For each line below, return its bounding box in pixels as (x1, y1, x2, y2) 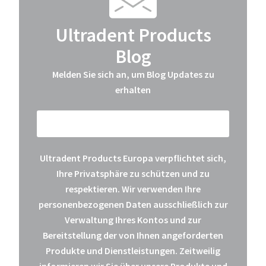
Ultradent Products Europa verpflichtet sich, (40, 151, 226, 164)
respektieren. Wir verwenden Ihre (65, 182, 201, 195)
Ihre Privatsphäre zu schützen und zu (56, 167, 210, 180)
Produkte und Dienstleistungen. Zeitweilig (46, 244, 220, 257)
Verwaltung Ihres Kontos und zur (65, 213, 201, 226)
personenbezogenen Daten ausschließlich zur (38, 198, 228, 211)
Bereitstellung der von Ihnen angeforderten (43, 229, 223, 242)
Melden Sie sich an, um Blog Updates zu (52, 68, 214, 81)
